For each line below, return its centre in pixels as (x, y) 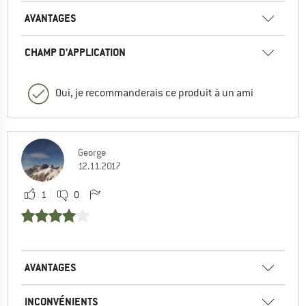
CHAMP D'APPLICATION (75, 52)
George (92, 152)
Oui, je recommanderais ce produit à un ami (154, 93)
